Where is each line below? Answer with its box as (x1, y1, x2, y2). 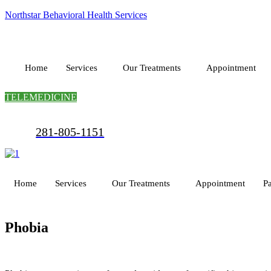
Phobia (5, 219, 48, 235)
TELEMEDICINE (5, 92, 77, 102)
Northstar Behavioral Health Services (5, 10, 147, 20)
